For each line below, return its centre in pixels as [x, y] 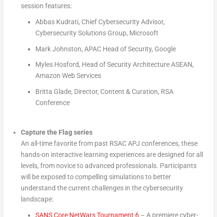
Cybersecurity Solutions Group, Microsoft [97, 33]
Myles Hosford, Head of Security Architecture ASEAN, [114, 65]
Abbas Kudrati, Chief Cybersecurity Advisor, [100, 22]
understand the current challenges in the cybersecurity [102, 188]
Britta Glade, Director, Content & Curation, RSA [104, 92]
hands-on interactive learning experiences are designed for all [112, 154]
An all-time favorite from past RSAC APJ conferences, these [109, 143]
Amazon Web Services [68, 76]
